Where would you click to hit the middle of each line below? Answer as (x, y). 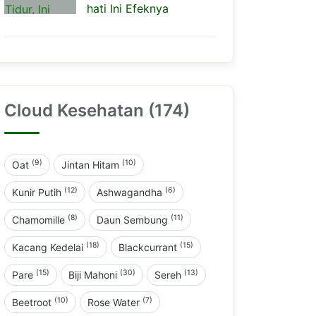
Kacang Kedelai (49, 247)
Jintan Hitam (92, 165)
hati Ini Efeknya (128, 8)
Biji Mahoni (94, 275)
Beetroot (33, 302)
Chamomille (40, 220)
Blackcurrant (149, 247)
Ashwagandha (131, 192)
